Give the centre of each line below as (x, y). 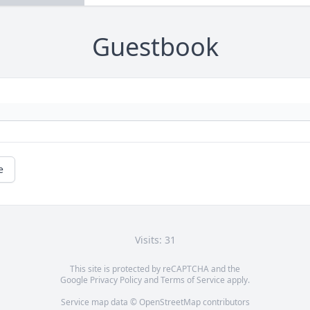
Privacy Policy (116, 280)
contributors (225, 302)
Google (75, 280)
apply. (237, 280)
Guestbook (155, 47)
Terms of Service (193, 280)
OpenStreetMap (170, 302)
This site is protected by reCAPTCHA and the (155, 269)
